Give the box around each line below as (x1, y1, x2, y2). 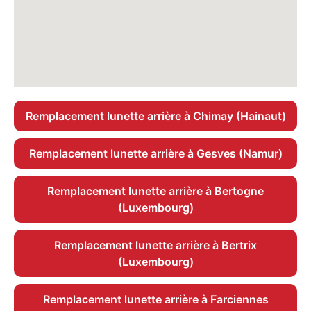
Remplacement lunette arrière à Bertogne (47, 184, 264, 199)
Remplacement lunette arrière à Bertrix (54, 238, 257, 253)
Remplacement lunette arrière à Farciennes (42, 292, 269, 307)
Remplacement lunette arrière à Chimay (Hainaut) (25, 109, 286, 124)
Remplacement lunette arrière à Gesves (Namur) (28, 146, 283, 161)
